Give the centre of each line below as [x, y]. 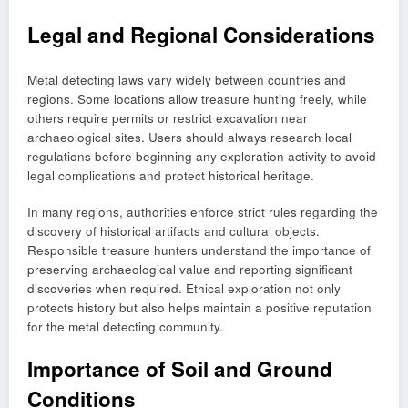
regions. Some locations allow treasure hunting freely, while [197, 99]
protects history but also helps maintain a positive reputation [199, 308]
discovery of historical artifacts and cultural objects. [173, 231]
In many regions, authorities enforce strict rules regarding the [203, 212]
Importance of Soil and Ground [180, 368]
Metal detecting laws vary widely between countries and [187, 80]
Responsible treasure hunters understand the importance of [199, 250]
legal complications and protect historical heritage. [171, 176]
